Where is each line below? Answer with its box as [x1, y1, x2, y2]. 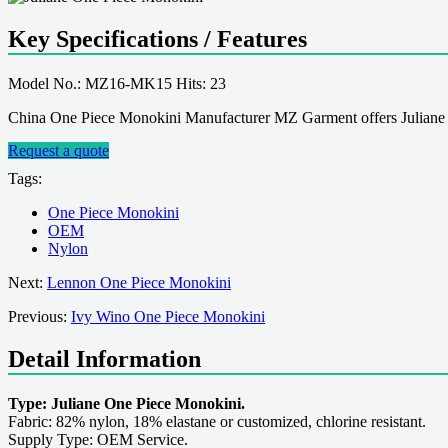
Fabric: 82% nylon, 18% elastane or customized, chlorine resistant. [8, 412, 426, 430]
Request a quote [8, 141, 109, 159]
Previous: [8, 307, 71, 325]
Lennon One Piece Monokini [47, 273, 231, 291]
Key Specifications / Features [8, 25, 307, 52]
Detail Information [8, 345, 201, 372]
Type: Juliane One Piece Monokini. [8, 394, 245, 412]
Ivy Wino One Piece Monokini [71, 307, 265, 325]
